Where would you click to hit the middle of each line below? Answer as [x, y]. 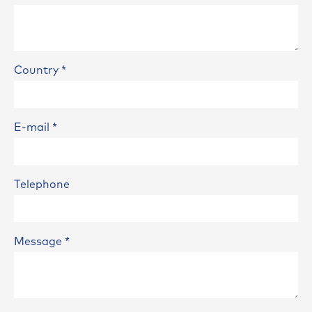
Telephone [42, 184]
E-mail [33, 127]
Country [38, 70]
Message [39, 241]
